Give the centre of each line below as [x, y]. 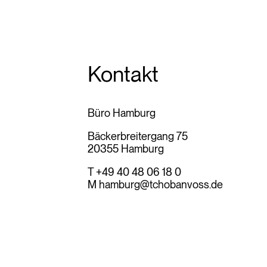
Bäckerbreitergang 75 [138, 136]
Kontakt [123, 74]
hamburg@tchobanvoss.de [161, 184]
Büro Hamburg [122, 113]
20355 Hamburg [126, 148]
